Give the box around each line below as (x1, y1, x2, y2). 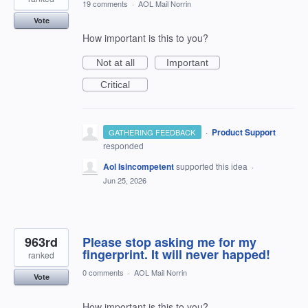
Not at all (96, 57, 135, 69)
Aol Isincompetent (103, 160, 174, 173)
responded (103, 140, 144, 152)
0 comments (82, 267, 124, 278)
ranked (28, 249, 54, 261)
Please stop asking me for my (82, 233, 256, 252)
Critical (100, 79, 130, 91)
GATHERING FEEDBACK (109, 126, 196, 138)
